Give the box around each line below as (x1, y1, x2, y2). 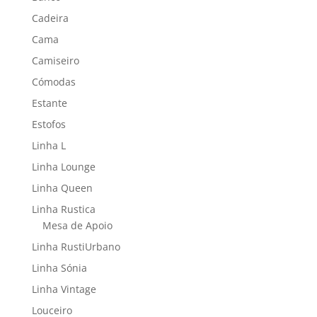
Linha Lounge (31, 160, 96, 173)
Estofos (31, 117, 66, 131)
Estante (31, 96, 67, 110)
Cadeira (31, 11, 69, 25)
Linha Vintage (31, 282, 96, 296)
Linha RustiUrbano (31, 240, 120, 253)
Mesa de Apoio (42, 219, 113, 232)
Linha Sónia (31, 261, 87, 275)
